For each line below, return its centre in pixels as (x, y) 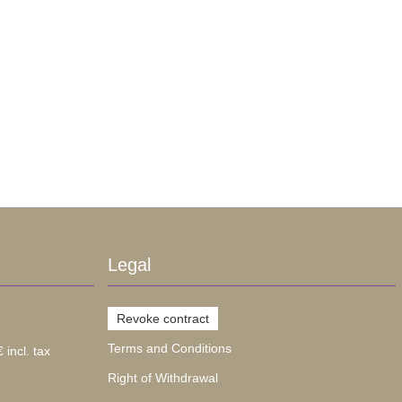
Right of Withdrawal (162, 378)
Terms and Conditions (169, 349)
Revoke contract (162, 319)
